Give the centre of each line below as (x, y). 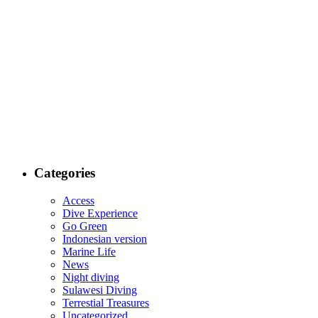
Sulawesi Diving (100, 290)
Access (78, 200)
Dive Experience (100, 213)
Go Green (85, 226)
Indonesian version (105, 238)
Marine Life (89, 251)
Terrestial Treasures (106, 302)
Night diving (91, 277)
